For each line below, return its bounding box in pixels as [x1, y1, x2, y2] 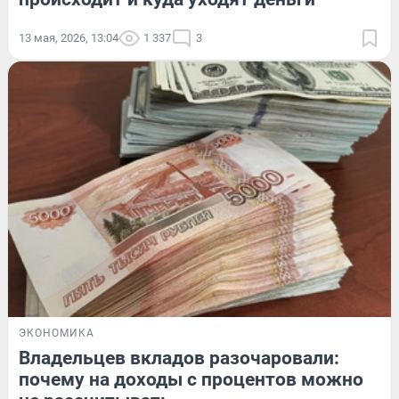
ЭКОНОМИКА [19, 327, 94, 340]
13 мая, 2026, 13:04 [19, 31, 118, 45]
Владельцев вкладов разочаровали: [19, 347, 339, 370]
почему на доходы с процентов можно [19, 369, 363, 391]
